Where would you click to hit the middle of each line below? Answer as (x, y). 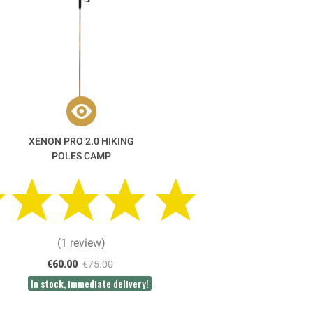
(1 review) (81, 242)
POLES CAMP (81, 155)
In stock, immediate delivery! (90, 283)
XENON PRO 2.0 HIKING (81, 141)
